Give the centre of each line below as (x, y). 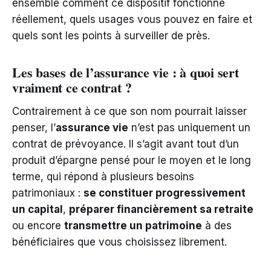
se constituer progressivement (165, 193)
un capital (38, 209)
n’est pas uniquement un (189, 128)
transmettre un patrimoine (133, 226)
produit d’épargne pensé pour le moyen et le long (132, 160)
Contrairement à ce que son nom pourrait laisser (129, 111)
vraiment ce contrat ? (72, 87)
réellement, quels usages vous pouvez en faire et (132, 19)
